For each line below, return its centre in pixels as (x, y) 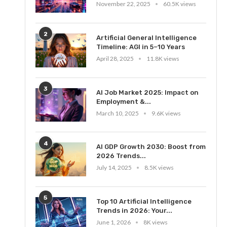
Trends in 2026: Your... (135, 210)
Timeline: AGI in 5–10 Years (141, 47)
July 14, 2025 (114, 168)
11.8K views (163, 58)
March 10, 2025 (118, 113)
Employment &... (124, 101)
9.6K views (166, 113)
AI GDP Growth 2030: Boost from (151, 147)
